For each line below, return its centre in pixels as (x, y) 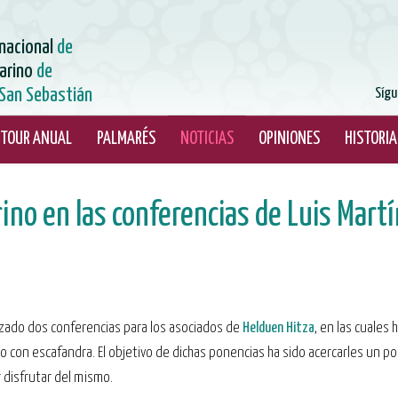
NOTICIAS (207, 139)
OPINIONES (289, 139)
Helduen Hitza (279, 328)
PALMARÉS (126, 139)
